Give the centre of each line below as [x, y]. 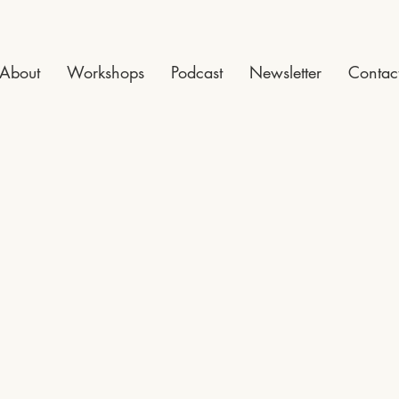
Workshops [106, 72]
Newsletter [285, 72]
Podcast [197, 72]
